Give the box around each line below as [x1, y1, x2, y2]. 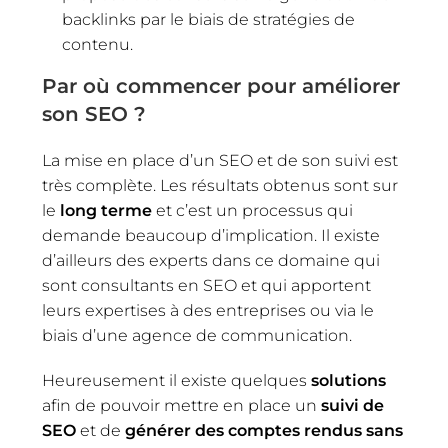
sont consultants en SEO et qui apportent [42, 275, 372, 295]
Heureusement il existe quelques [42, 370, 312, 390]
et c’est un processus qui [156, 200, 354, 220]
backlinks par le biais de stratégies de [62, 9, 356, 29]
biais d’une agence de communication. [42, 325, 353, 345]
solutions [311, 370, 387, 390]
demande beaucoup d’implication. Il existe [42, 225, 381, 245]
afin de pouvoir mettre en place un [42, 395, 322, 415]
